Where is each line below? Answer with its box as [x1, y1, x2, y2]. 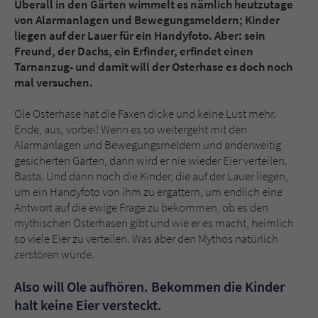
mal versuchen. [14, 75, 93, 91]
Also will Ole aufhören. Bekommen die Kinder [14, 278, 285, 296]
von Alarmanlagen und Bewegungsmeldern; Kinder [14, 12, 280, 28]
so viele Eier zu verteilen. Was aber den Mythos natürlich [14, 231, 278, 247]
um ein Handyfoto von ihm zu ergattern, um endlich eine [14, 184, 283, 200]
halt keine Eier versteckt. [14, 296, 162, 314]
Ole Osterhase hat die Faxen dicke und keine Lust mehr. [14, 106, 276, 122]
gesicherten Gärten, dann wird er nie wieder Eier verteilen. [14, 153, 287, 169]
